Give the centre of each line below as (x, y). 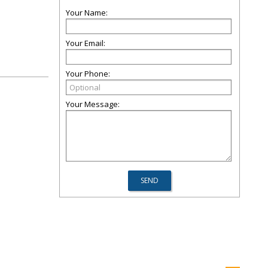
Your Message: (93, 104)
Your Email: (86, 43)
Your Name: (87, 13)
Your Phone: (88, 74)
